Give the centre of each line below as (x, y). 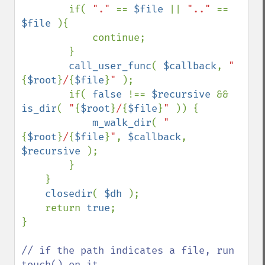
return (66, 208)
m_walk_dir (122, 123)
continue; (57, 38)
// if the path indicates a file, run (128, 251)
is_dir (39, 109)
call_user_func (110, 66)
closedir (69, 194)
